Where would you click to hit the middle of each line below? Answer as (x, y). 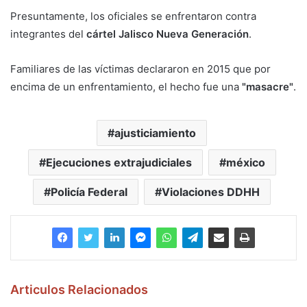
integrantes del (48, 34)
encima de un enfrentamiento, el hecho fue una (125, 87)
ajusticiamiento (155, 133)
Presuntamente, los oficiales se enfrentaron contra (133, 16)
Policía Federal (89, 192)
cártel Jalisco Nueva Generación (168, 34)
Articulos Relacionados (79, 290)
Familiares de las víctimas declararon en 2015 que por (140, 69)
